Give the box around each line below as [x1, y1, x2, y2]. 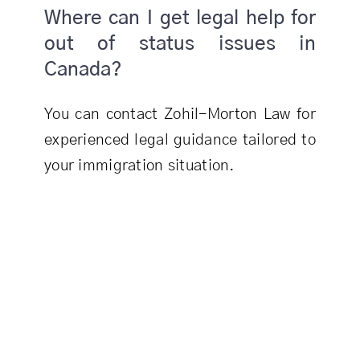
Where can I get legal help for [43, 8, 317, 28]
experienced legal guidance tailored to [43, 133, 317, 149]
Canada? [43, 59, 122, 80]
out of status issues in [43, 34, 317, 54]
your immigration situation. [43, 158, 235, 174]
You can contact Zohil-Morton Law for [43, 107, 317, 123]
